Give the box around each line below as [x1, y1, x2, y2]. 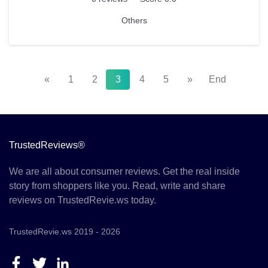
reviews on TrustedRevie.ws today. [9, 195, 156, 206]
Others [121, 16, 147, 26]
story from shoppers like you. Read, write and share [9, 181, 226, 191]
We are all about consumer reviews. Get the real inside [9, 166, 240, 177]
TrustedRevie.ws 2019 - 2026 [9, 227, 120, 237]
